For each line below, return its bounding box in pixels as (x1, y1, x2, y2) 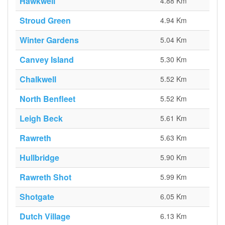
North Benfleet (20, 93, 75, 104)
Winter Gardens (20, 34, 79, 46)
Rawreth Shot (20, 171, 71, 183)
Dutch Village (20, 210, 70, 222)
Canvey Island (20, 54, 74, 65)
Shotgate (20, 191, 54, 202)
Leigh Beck (20, 113, 63, 124)
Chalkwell (20, 73, 56, 85)
